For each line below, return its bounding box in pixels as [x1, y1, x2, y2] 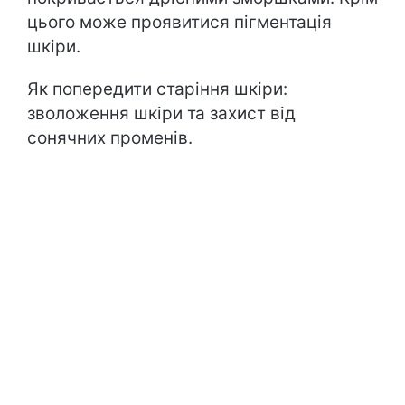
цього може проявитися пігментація [27, 12, 332, 33]
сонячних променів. [27, 127, 193, 148]
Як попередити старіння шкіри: [27, 79, 287, 99]
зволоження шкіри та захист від [27, 103, 296, 124]
